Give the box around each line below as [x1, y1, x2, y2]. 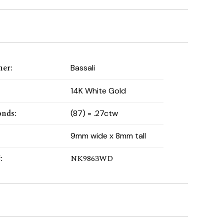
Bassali [70, 62, 95, 73]
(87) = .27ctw [70, 107, 118, 118]
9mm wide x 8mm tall [70, 130, 146, 141]
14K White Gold [70, 85, 126, 96]
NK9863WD [70, 152, 113, 165]
